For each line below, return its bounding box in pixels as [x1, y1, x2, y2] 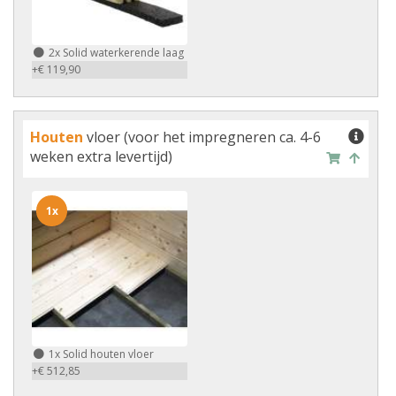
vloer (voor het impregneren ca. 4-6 [83, 127, 321, 147]
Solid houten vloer [60, 346, 154, 362]
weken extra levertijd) [30, 147, 172, 166]
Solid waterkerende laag [60, 45, 184, 60]
